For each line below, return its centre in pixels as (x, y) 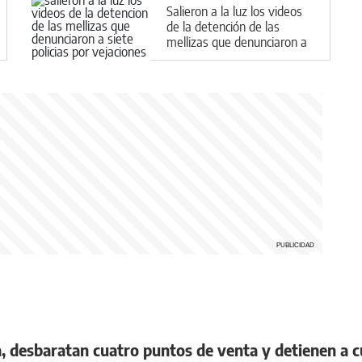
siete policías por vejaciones (238, 57)
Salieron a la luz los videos (234, 11)
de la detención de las (223, 26)
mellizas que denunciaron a (237, 42)
